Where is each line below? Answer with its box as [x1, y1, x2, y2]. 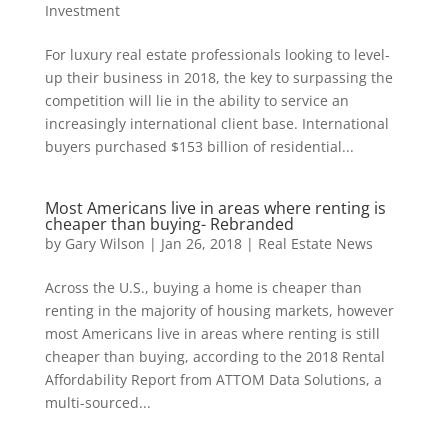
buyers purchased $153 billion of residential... [44, 137, 354, 156]
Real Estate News [257, 234, 373, 253]
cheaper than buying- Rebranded [44, 213, 294, 235]
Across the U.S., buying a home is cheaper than [44, 278, 362, 297]
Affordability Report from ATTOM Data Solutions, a [44, 370, 382, 389]
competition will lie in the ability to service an [44, 91, 349, 110]
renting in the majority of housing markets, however [44, 301, 394, 320]
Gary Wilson [64, 234, 145, 253]
